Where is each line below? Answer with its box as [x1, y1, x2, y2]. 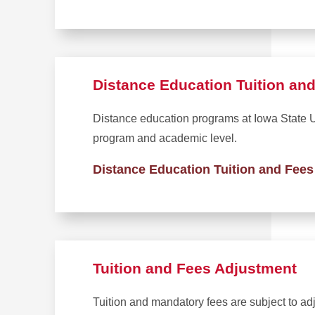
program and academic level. [93, 132, 237, 145]
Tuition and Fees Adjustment [93, 260, 297, 277]
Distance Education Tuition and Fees [93, 162, 314, 177]
